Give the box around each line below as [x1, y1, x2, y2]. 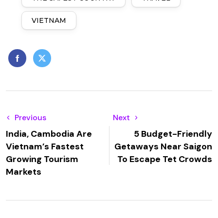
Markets [6, 166, 41, 178]
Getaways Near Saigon [114, 141, 212, 152]
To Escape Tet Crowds [117, 153, 212, 165]
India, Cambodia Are [6, 128, 92, 140]
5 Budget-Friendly [134, 128, 212, 140]
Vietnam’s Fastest [6, 141, 84, 152]
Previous [15, 112, 46, 123]
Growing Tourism [6, 153, 78, 165]
